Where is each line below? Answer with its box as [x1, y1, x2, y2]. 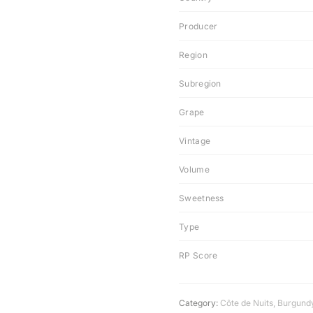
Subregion [179, 78, 221, 89]
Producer [179, 21, 218, 31]
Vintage [179, 136, 211, 146]
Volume [179, 164, 210, 175]
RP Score [179, 250, 218, 261]
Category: [179, 298, 218, 308]
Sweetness [179, 193, 224, 203]
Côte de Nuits [220, 298, 273, 308]
